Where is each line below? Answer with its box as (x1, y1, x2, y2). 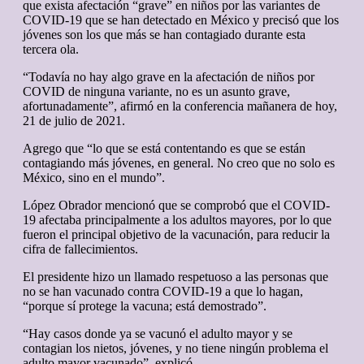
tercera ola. (23, 42, 79, 57)
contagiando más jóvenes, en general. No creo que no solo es (23, 156, 335, 171)
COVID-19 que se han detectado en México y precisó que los (23, 13, 339, 28)
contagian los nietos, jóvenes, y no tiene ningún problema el (23, 341, 328, 356)
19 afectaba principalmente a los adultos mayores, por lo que (23, 213, 331, 227)
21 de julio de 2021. (23, 114, 125, 128)
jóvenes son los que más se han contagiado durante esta (23, 28, 305, 42)
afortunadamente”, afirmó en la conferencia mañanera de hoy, (23, 99, 337, 114)
